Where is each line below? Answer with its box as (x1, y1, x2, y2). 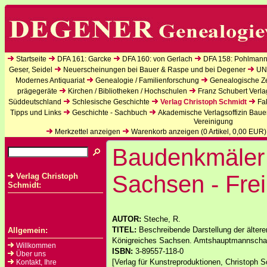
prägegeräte (17, 87, 57, 95)
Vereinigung (194, 117, 233, 126)
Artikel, (207, 128, 232, 136)
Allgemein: (8, 226, 48, 235)
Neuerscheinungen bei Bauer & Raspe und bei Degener (63, 66, 246, 74)
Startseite (16, 55, 46, 63)
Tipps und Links (10, 108, 61, 117)
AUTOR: (112, 215, 144, 223)
